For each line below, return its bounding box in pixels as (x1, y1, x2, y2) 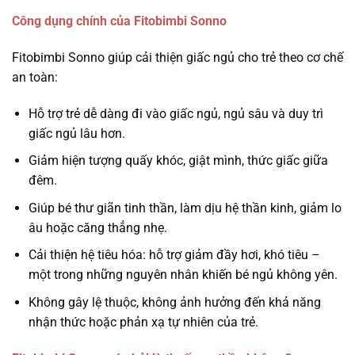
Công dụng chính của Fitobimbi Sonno (12, 13, 227, 29)
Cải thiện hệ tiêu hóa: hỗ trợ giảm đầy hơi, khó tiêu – (28, 247, 320, 263)
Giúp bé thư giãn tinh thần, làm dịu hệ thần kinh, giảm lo (28, 200, 342, 216)
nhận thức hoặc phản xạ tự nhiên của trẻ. (28, 314, 258, 330)
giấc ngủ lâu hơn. (28, 125, 125, 141)
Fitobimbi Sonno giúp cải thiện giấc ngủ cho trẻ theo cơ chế (12, 49, 343, 65)
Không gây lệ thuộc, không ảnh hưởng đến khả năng (28, 294, 321, 310)
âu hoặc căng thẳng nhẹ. (28, 219, 167, 235)
